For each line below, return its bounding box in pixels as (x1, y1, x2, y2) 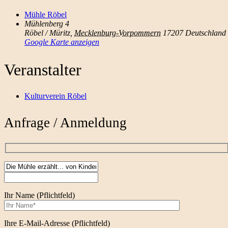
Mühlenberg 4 (24, 19, 69, 28)
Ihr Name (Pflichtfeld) (4, 190, 75, 199)
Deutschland (185, 28, 226, 37)
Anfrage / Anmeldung (4, 115, 127, 131)
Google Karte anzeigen (24, 37, 99, 46)
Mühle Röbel (24, 10, 67, 19)
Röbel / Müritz (24, 28, 70, 37)
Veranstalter (4, 61, 81, 79)
